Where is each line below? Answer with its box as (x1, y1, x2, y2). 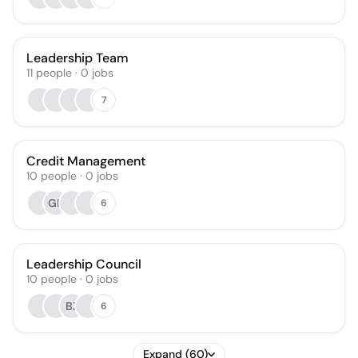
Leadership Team (26, 50, 129, 66)
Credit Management (26, 153, 145, 169)
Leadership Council (26, 256, 141, 272)
